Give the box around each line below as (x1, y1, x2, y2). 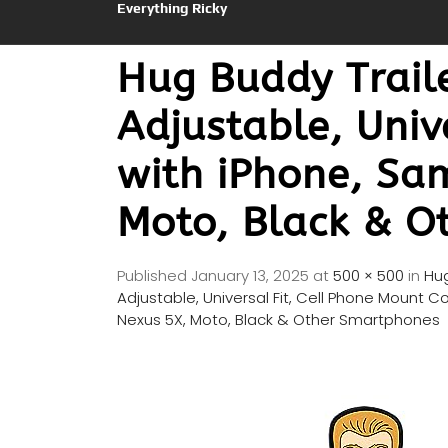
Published (117, 265, 191, 287)
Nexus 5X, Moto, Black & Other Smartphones (117, 309, 440, 331)
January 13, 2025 (191, 265, 309, 287)
